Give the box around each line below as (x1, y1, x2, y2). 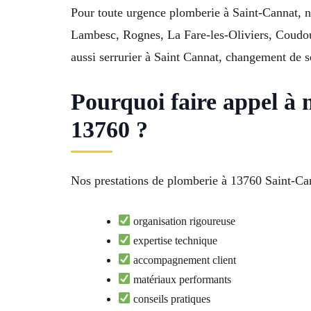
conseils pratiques (131, 292, 211, 305)
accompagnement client (131, 253, 237, 266)
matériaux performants (131, 273, 232, 285)
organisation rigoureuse (131, 215, 236, 227)
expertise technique (131, 234, 218, 246)
